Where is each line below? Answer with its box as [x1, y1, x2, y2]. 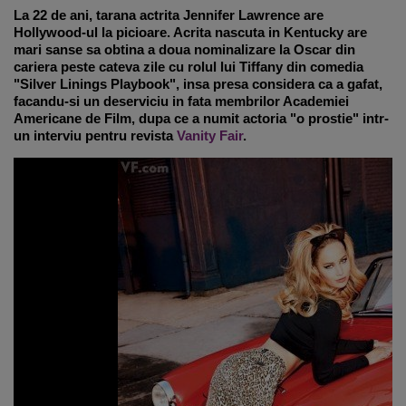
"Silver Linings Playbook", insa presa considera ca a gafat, [14, 76, 382, 92]
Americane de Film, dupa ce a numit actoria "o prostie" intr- [14, 111, 389, 126]
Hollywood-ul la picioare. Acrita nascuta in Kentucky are [14, 24, 367, 40]
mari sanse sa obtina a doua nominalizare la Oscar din [14, 42, 355, 57]
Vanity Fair [177, 128, 243, 143]
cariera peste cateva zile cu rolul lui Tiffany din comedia [14, 59, 363, 74]
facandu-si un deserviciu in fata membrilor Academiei [14, 93, 349, 109]
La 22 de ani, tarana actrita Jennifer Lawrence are [14, 7, 324, 23]
